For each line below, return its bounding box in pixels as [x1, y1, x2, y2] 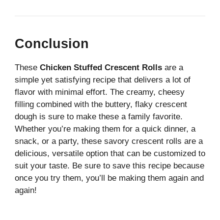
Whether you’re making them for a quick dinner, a [15, 124, 195, 134]
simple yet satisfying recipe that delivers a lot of [15, 75, 191, 85]
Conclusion [15, 36, 89, 52]
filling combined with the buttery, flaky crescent [15, 100, 187, 110]
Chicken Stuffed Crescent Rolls [40, 63, 162, 73]
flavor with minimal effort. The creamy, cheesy [15, 87, 185, 97]
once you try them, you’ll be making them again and [15, 173, 204, 183]
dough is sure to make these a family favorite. [15, 112, 183, 122]
